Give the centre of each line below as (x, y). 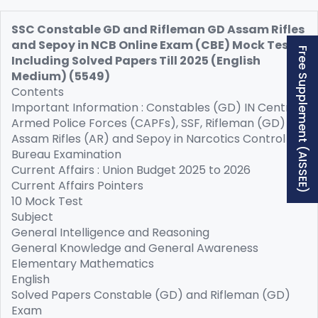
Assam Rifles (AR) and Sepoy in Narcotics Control (148, 139)
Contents (38, 92)
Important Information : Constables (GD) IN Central (156, 108)
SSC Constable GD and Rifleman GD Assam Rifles (158, 29)
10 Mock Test (47, 201)
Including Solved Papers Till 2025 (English (136, 61)
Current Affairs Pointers (77, 186)
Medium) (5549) (61, 76)
